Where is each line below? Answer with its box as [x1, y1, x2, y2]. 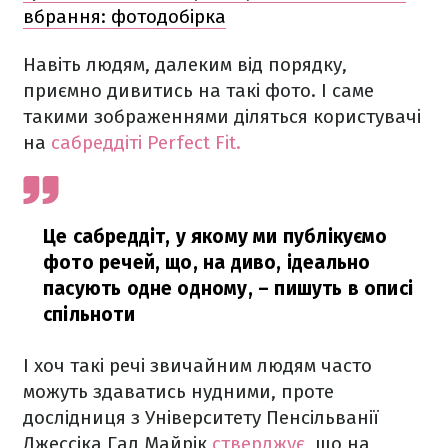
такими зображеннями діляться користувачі [23, 105, 421, 128]
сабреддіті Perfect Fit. [51, 131, 241, 154]
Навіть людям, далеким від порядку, [23, 53, 347, 76]
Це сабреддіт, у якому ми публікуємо [43, 225, 388, 248]
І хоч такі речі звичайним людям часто [23, 354, 372, 377]
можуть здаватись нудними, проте [23, 380, 334, 403]
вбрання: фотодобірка [23, 5, 226, 28]
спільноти [43, 303, 135, 326]
